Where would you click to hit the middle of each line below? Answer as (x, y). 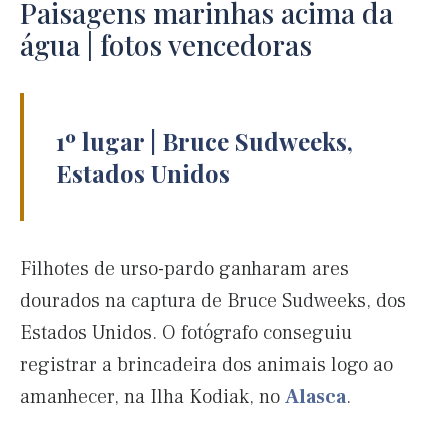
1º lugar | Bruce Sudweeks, (204, 141)
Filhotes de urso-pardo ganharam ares (184, 269)
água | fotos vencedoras (166, 45)
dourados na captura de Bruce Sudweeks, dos (213, 301)
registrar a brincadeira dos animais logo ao (206, 365)
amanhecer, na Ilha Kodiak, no (152, 397)
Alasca (315, 397)
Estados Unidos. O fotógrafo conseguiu (186, 333)
